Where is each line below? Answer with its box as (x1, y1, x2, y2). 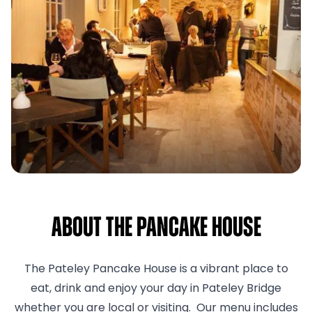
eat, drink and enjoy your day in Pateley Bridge (31, 283, 281, 295)
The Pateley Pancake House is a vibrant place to (24, 264, 288, 275)
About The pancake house (51, 215, 261, 243)
